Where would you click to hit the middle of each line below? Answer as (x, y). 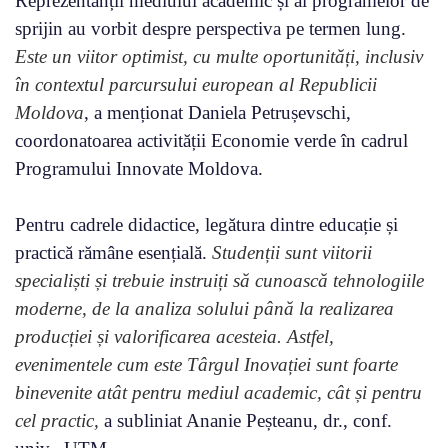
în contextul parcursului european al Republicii (196, 85)
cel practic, (57, 421)
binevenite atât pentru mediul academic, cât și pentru (218, 393)
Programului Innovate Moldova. (139, 169)
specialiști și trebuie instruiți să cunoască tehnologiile (219, 281)
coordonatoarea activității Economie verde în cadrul (211, 141)
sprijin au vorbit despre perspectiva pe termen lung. (210, 29)
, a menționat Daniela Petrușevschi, (217, 113)
